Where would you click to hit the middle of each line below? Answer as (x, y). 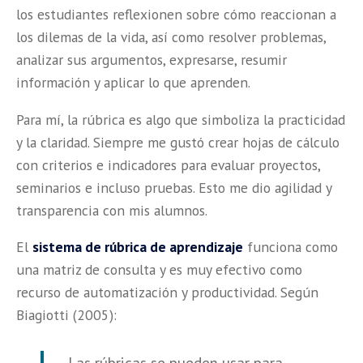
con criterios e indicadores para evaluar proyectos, (168, 164)
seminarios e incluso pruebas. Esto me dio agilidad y (174, 187)
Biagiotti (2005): (66, 315)
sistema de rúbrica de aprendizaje (138, 247)
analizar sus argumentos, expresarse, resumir (152, 59)
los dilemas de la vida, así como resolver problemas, (171, 36)
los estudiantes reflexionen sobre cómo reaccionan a (176, 14)
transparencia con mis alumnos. (112, 210)
